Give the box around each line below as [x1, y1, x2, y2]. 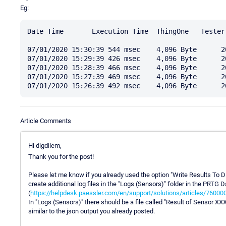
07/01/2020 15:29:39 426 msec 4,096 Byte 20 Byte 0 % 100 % [27, 54, 140, 63]
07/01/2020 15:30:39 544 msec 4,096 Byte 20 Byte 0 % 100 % [27, 45, 140, 53]
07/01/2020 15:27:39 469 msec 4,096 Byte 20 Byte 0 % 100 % [27, 72, 140, 81]
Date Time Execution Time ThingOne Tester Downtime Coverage [27, 27, 68, 35]
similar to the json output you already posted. [28, 207, 155, 215]
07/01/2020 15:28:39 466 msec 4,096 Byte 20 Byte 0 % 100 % [27, 63, 140, 72]
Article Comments [20, 117, 71, 125]
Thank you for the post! [28, 152, 94, 160]
